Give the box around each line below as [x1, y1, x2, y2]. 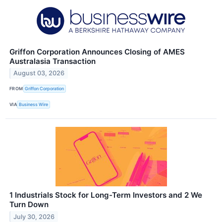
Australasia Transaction [9, 56, 96, 66]
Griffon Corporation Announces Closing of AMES [9, 47, 185, 56]
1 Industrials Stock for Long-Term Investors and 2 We [9, 190, 202, 200]
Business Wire [19, 102, 49, 108]
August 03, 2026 [13, 69, 65, 77]
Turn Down [9, 199, 49, 209]
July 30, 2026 [13, 213, 55, 221]
